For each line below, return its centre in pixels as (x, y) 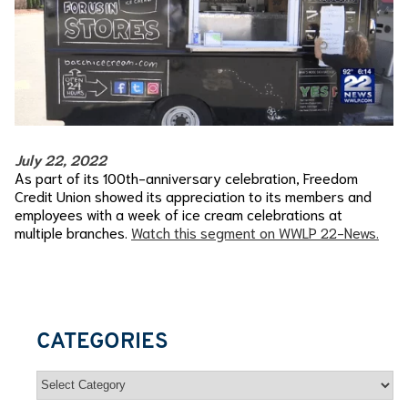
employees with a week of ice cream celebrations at (178, 213)
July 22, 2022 (61, 158)
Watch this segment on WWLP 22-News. (255, 231)
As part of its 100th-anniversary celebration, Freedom (186, 177)
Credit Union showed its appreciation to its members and (193, 195)
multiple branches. (73, 231)
